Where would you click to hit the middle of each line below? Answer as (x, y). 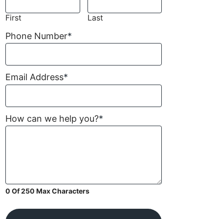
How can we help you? (52, 118)
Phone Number (36, 36)
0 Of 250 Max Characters (47, 191)
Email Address (34, 77)
